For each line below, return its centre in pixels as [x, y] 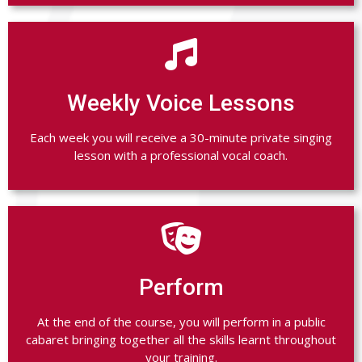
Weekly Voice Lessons [181, 103]
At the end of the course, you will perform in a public [181, 322]
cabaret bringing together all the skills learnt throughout [181, 340]
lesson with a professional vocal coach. [181, 156]
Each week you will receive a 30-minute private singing [181, 138]
